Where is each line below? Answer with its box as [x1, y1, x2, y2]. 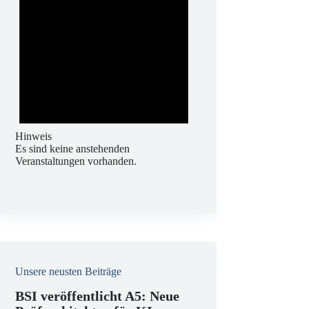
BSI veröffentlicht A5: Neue [15, 288, 180, 303]
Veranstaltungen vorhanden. [15, 154, 137, 167]
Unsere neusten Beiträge [15, 265, 122, 277]
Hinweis [15, 130, 52, 142]
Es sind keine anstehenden [15, 142, 130, 154]
